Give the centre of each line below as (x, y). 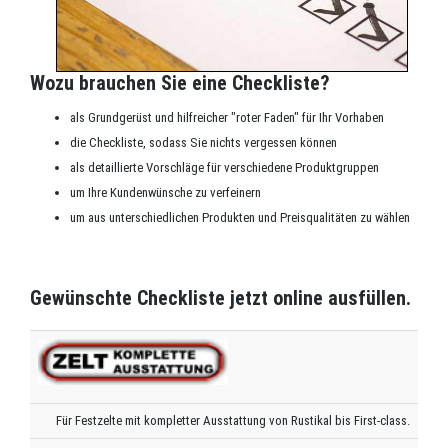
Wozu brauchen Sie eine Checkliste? (180, 83)
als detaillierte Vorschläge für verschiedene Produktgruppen (224, 168)
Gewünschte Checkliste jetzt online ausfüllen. (220, 298)
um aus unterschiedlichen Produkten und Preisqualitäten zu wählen (240, 218)
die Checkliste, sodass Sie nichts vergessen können (203, 143)
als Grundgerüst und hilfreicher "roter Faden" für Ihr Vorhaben (227, 118)
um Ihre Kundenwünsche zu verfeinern (165, 193)
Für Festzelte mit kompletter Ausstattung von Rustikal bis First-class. (233, 421)
